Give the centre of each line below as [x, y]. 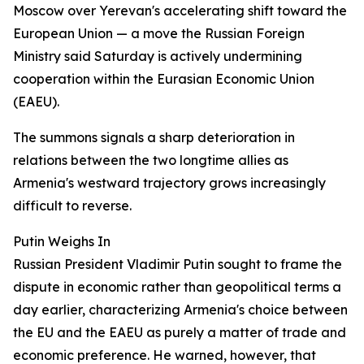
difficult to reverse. [72, 206]
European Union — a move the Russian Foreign [159, 33]
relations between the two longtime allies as [151, 160]
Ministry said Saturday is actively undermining [158, 56]
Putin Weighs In [62, 241]
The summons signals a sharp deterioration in [154, 137]
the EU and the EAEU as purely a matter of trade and [180, 332]
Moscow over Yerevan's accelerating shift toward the [180, 11]
